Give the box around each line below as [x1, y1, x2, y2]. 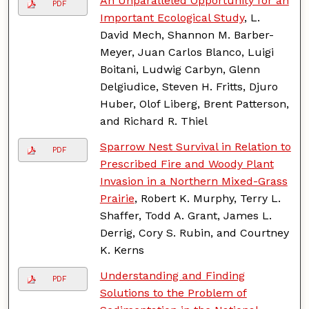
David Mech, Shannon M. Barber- [99, 28, 274, 41]
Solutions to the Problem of [99, 286, 247, 299]
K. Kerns [99, 243, 144, 257]
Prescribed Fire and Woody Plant [99, 157, 274, 170]
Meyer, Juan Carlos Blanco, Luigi [99, 45, 274, 59]
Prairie [99, 191, 134, 205]
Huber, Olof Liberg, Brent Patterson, [99, 97, 289, 110]
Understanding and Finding [99, 268, 245, 282]
